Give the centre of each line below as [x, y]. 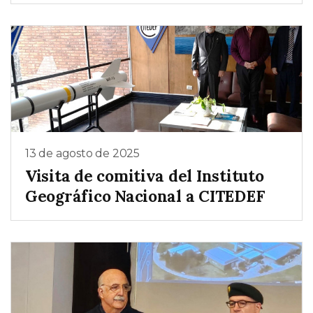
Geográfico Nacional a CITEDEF [145, 196]
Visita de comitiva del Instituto [145, 175]
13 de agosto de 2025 [82, 154]
